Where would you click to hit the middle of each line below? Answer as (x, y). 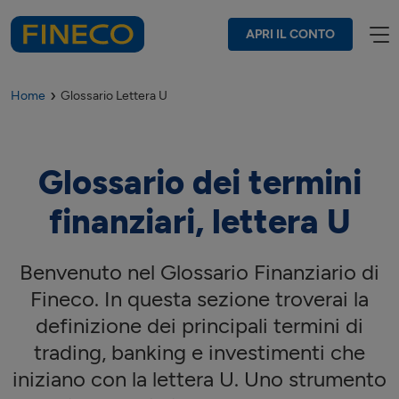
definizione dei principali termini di (199, 326)
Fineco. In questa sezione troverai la (199, 299)
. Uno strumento (310, 379)
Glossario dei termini (199, 183)
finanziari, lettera (187, 222)
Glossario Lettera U (114, 96)
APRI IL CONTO (290, 34)
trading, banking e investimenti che (199, 352)
